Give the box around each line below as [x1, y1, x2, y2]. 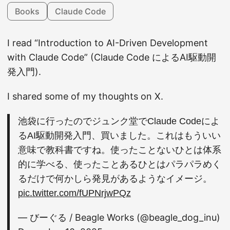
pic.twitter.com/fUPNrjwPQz [17, 188, 131, 198]
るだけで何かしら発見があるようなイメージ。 [17, 174, 212, 184]
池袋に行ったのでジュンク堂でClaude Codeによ [17, 116, 220, 126]
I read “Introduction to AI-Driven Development [7, 37, 208, 48]
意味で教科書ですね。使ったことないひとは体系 [17, 145, 221, 155]
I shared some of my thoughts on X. [7, 91, 163, 102]
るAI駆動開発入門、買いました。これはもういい [17, 130, 221, 141]
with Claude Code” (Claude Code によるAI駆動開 [7, 52, 216, 63]
